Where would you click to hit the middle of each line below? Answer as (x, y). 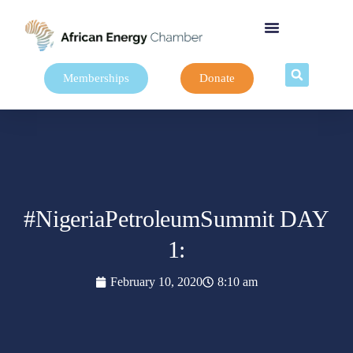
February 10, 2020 (156, 282)
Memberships (96, 78)
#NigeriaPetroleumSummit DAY (176, 219)
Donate (217, 78)
